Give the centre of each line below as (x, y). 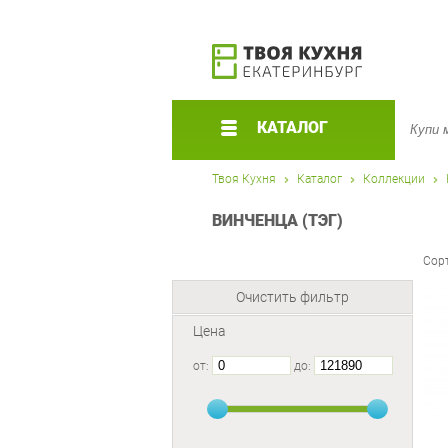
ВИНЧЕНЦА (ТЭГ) (277, 220)
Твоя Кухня (244, 179)
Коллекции (394, 179)
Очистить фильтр (292, 297)
